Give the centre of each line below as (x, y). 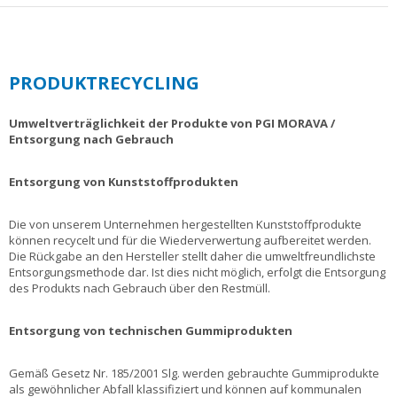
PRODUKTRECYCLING (104, 83)
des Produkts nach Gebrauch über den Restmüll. (140, 288)
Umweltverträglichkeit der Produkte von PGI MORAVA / (172, 124)
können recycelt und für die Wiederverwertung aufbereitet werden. (190, 241)
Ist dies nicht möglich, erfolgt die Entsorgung (269, 272)
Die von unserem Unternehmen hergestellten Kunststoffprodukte (185, 225)
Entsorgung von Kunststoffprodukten (124, 182)
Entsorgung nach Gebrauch (91, 140)
